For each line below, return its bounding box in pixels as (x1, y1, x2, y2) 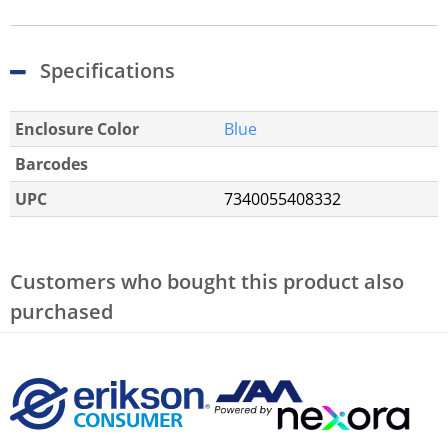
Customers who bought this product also (10, 267, 404, 295)
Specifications (40, 56, 175, 84)
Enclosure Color (15, 117, 139, 140)
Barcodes (15, 152, 88, 175)
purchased (10, 297, 113, 325)
